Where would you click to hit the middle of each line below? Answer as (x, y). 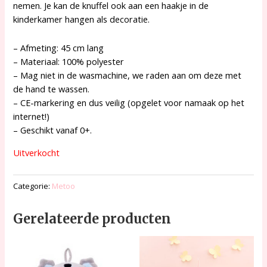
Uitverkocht (37, 152)
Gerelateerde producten (92, 218)
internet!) (32, 117)
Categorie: (33, 186)
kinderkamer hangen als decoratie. (82, 19)
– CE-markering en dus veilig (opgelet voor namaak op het (129, 103)
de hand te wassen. (52, 89)
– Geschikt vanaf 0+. (53, 130)
